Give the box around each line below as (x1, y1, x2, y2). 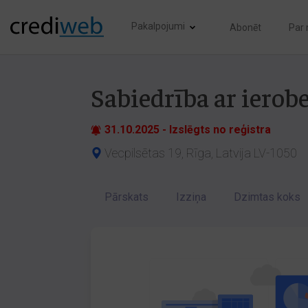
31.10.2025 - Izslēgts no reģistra (104, 123, 271, 136)
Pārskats (104, 190, 148, 203)
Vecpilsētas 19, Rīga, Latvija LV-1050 (104, 146, 297, 160)
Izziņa (176, 190, 206, 203)
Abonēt (230, 21, 261, 33)
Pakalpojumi (131, 20, 185, 32)
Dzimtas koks (234, 190, 300, 203)
